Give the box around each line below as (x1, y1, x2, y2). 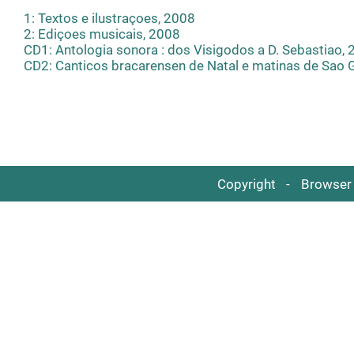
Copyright (217, 175, 276, 192)
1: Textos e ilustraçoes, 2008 (24, 10, 195, 27)
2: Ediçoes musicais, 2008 (24, 26, 180, 43)
